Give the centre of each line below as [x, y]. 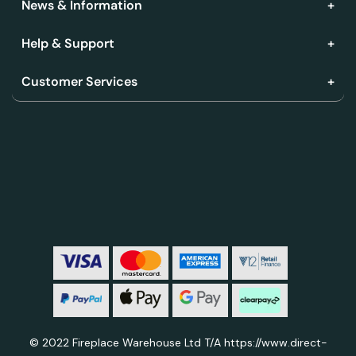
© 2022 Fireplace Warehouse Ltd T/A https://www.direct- [178, 342]
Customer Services [79, 81]
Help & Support [68, 43]
